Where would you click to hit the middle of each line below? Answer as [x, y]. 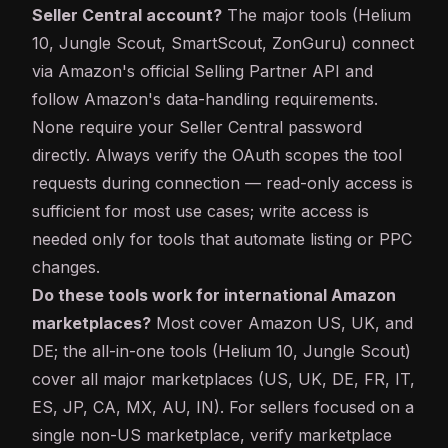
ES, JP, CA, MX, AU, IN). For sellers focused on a [223, 407]
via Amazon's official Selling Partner [172, 71]
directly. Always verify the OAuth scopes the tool [217, 155]
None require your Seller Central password [197, 127]
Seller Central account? [127, 15]
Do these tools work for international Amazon [214, 295]
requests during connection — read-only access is [222, 183]
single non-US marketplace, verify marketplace [212, 435]
